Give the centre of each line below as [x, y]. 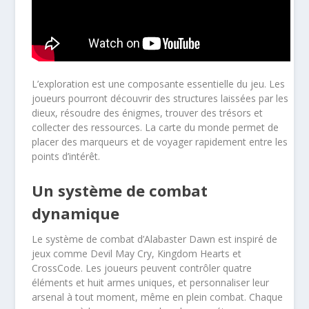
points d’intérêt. [66, 157]
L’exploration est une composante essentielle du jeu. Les [159, 84]
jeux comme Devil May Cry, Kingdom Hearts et [137, 253]
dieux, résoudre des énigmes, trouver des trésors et [148, 113]
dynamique [76, 213]
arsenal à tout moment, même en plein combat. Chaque [158, 297]
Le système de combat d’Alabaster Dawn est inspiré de [155, 239]
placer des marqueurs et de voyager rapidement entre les [160, 142]
